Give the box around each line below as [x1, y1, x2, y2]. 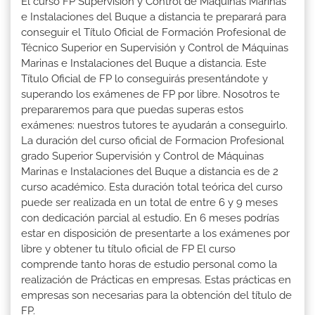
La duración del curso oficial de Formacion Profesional [21, 134, 284, 147]
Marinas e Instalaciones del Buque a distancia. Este [21, 56, 266, 70]
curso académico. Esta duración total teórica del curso [21, 180, 283, 193]
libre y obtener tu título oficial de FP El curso [21, 242, 236, 255]
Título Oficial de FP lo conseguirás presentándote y [21, 72, 268, 85]
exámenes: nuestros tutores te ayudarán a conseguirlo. [21, 118, 288, 131]
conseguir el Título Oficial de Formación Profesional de [21, 25, 286, 39]
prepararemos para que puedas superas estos [21, 103, 243, 116]
